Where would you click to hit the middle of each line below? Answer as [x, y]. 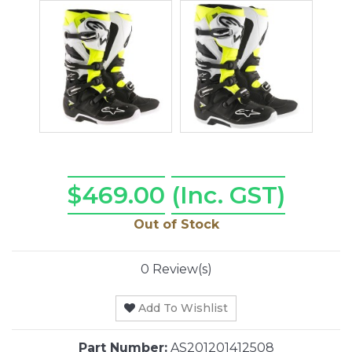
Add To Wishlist [183, 308]
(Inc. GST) [228, 196]
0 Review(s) [176, 269]
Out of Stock [176, 225]
